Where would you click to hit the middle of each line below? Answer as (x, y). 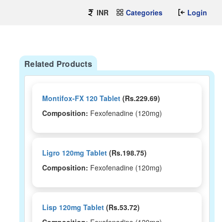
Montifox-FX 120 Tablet (81, 98)
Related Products (58, 64)
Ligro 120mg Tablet (75, 153)
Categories (144, 12)
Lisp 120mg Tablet (73, 207)
